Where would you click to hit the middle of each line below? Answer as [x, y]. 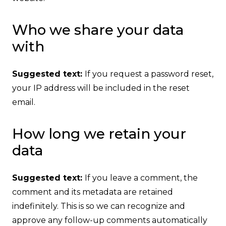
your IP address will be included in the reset [101, 88]
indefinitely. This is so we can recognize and [99, 206]
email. [24, 102]
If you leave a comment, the [141, 178]
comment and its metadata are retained [93, 192]
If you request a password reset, [149, 74]
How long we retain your [99, 134]
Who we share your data [98, 30]
